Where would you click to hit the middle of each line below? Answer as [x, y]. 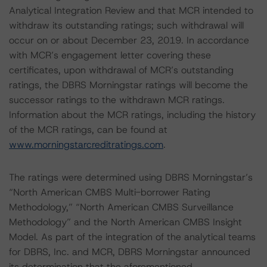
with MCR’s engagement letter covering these [110, 55]
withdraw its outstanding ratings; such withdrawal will [126, 25]
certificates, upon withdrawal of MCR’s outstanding [121, 70]
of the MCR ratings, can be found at [88, 130]
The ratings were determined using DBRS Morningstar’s [131, 177]
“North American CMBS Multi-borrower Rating [110, 192]
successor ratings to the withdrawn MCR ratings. [117, 100]
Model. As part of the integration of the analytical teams [132, 237]
